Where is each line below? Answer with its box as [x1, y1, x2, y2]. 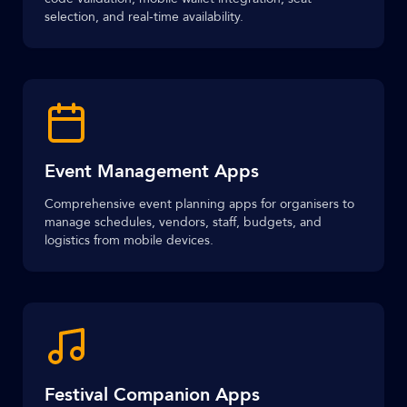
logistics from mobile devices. [45, 232, 213, 249]
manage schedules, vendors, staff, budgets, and [45, 213, 322, 231]
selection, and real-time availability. [45, 8, 243, 25]
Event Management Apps [45, 159, 259, 184]
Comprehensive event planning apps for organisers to [45, 195, 354, 213]
